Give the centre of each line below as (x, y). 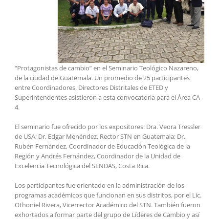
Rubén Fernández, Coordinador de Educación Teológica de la (102, 146)
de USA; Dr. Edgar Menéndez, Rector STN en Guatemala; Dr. (100, 137)
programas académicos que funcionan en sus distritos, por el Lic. (108, 195)
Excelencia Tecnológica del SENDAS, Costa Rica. (82, 166)
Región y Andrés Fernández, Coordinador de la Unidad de (98, 156)
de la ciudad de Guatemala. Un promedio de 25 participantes (102, 78)
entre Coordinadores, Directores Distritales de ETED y (91, 88)
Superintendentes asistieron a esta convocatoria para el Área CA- (108, 98)
